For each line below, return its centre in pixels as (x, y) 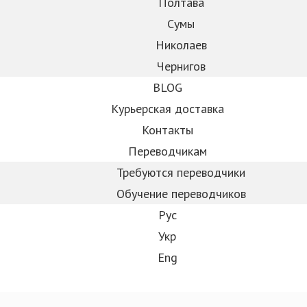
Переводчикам (167, 151)
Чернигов (181, 66)
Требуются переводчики (181, 172)
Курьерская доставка (167, 109)
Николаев (181, 45)
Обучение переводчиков (181, 194)
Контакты (167, 130)
